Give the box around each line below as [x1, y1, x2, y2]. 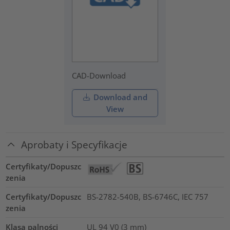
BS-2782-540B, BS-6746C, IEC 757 [86, 191, 208, 202]
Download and [91, 92, 147, 103]
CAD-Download [72, 70, 126, 81]
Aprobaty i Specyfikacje [21, 138, 128, 151]
